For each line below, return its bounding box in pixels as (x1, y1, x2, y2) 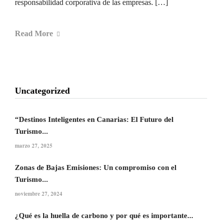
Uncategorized (15, 85, 70, 96)
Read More (15, 29, 53, 38)
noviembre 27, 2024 (15, 189, 62, 198)
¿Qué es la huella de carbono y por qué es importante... (15, 211, 193, 220)
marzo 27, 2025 (15, 141, 53, 150)
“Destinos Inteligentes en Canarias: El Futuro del (15, 115, 173, 123)
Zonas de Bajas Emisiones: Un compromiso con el (15, 163, 176, 171)
